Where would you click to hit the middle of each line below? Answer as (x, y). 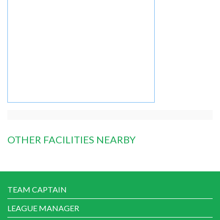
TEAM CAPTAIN (37, 189)
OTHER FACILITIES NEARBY (71, 139)
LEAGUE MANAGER (43, 208)
